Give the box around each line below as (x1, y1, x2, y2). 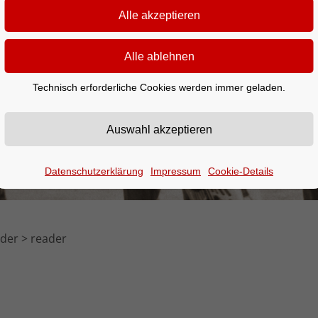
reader (31, 231, 67, 246)
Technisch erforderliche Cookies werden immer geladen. (33, 82, 285, 93)
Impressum (150, 165, 201, 177)
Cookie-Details (208, 165, 273, 177)
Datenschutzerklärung (45, 165, 143, 177)
